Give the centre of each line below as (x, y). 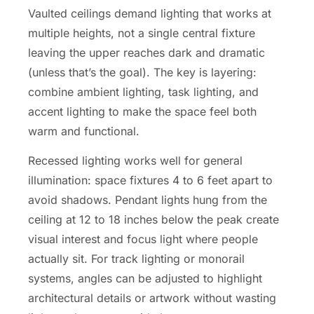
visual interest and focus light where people (143, 239)
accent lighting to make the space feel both (142, 111)
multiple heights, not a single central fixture (142, 33)
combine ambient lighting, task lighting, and (143, 91)
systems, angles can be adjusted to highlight (145, 279)
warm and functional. (84, 131)
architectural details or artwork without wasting (152, 298)
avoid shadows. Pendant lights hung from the (148, 200)
